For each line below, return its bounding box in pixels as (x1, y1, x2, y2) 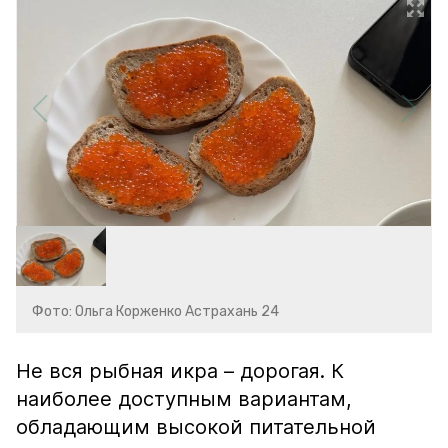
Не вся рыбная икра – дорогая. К (16, 359, 344, 383)
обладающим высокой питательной (16, 415, 376, 439)
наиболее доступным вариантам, (16, 387, 352, 411)
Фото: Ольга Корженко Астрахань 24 (32, 303, 279, 320)
